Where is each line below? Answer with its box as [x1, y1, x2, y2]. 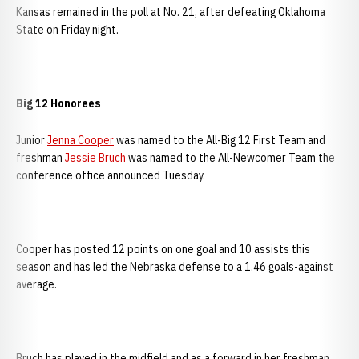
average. [16, 277, 57, 292]
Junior [16, 133, 47, 147]
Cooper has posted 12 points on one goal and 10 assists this [16, 242, 310, 256]
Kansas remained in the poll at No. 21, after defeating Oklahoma [16, 5, 325, 19]
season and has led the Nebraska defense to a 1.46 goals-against [16, 260, 333, 274]
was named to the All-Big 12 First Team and [114, 133, 325, 147]
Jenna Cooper [47, 133, 114, 147]
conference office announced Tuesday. [16, 168, 205, 183]
